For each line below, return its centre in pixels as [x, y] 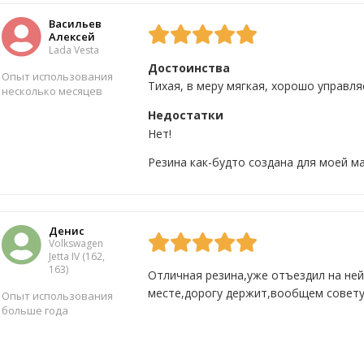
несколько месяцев [52, 91]
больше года [35, 310]
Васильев [75, 23]
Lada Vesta [74, 50]
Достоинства [189, 68]
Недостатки [186, 115]
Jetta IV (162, [77, 256]
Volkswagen [76, 243]
